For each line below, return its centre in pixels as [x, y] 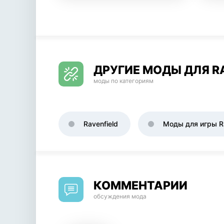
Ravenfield [101, 124]
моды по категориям [123, 81]
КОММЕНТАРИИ [140, 185]
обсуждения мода [120, 196]
